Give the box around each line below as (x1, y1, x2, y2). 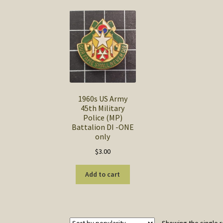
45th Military (81, 103, 125, 113)
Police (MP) (83, 112, 122, 123)
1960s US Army (78, 94, 127, 104)
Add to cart (85, 170, 120, 179)
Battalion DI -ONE (71, 122, 134, 132)
